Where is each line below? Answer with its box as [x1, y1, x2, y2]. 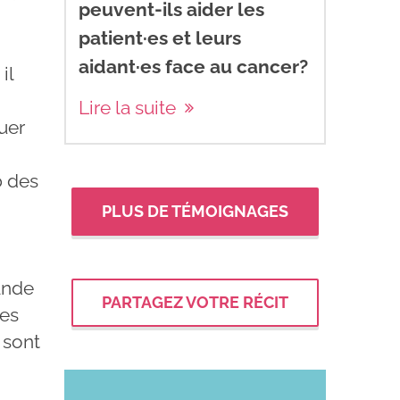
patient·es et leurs [79, 26, 242, 49]
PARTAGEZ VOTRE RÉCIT [102, 292, 289, 312]
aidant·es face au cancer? [79, 54, 309, 78]
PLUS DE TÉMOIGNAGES [102, 201, 289, 221]
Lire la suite [79, 96, 177, 119]
